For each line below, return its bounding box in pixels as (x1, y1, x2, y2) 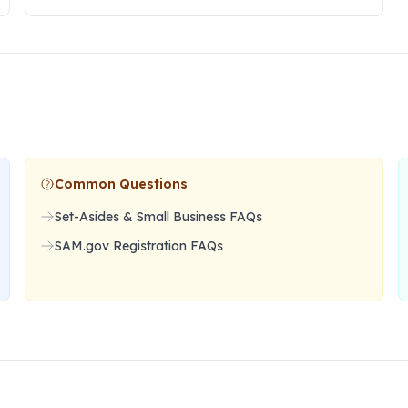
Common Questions (54, 176, 188, 192)
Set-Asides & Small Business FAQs (54, 209, 262, 225)
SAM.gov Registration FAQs (54, 238, 223, 254)
